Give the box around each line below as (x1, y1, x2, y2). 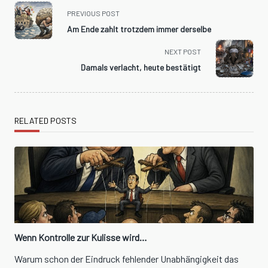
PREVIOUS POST (67, 9, 120, 18)
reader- (14, 59, 42, 71)
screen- (14, 45, 44, 57)
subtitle (14, 31, 44, 42)
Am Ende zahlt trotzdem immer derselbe (67, 24, 211, 35)
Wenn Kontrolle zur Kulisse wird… (14, 232, 147, 243)
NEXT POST (165, 47, 201, 56)
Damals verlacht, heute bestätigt (81, 62, 201, 73)
